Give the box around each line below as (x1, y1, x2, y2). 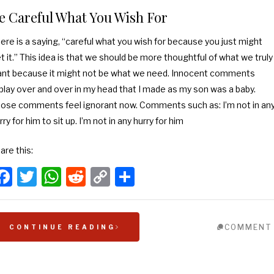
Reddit (85, 165, 146, 188)
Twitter (36, 165, 102, 188)
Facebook (12, 165, 100, 188)
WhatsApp (61, 165, 158, 188)
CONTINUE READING (9, 223, 116, 231)
